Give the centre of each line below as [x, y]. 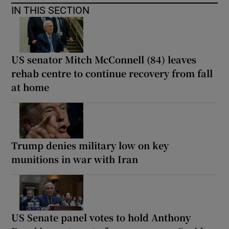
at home [30, 87]
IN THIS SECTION [51, 10]
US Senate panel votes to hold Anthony [101, 217]
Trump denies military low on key [90, 145]
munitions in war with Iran [75, 159]
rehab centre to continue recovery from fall [112, 73]
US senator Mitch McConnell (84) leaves [104, 60]
